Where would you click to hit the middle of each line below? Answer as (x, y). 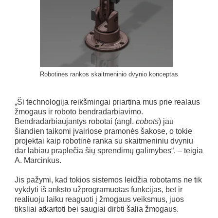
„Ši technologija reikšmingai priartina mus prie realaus (107, 102)
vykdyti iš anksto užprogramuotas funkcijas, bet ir (99, 189)
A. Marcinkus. (38, 160)
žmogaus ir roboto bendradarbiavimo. (79, 111)
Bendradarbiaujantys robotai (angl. (75, 121)
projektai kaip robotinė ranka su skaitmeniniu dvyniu (104, 141)
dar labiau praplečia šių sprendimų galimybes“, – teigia (109, 150)
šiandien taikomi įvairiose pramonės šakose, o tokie (103, 131)
